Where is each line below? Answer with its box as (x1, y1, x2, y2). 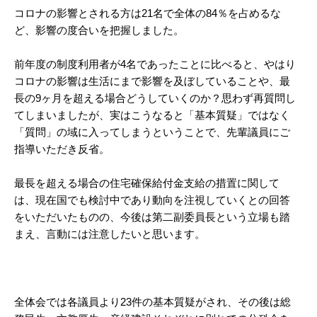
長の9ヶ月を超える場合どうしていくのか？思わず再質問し (14, 92, 296, 104)
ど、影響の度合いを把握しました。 (14, 24, 184, 36)
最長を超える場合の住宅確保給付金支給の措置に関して (14, 177, 279, 189)
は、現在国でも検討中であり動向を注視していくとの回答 (14, 194, 290, 206)
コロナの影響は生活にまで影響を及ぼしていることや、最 (14, 75, 290, 87)
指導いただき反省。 (14, 143, 110, 155)
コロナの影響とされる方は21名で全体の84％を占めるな (14, 7, 281, 19)
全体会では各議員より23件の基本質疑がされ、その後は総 (14, 296, 291, 308)
